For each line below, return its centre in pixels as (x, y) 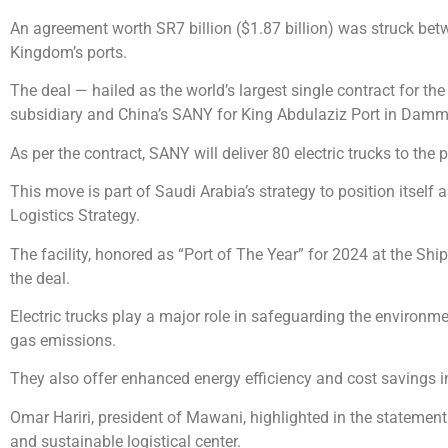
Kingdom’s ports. (68, 52)
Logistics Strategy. (75, 216)
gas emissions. (63, 340)
